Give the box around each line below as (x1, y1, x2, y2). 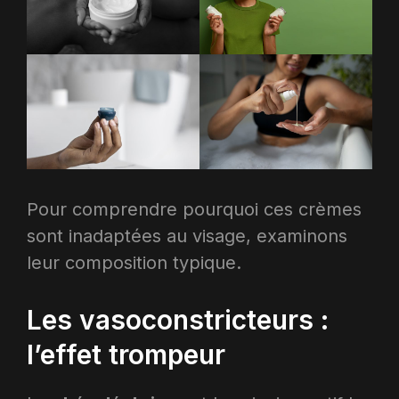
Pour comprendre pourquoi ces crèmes (27, 198, 362, 220)
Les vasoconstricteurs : (27, 303, 329, 336)
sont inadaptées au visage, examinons (27, 224, 347, 247)
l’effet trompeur (27, 338, 225, 370)
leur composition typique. (27, 251, 241, 273)
